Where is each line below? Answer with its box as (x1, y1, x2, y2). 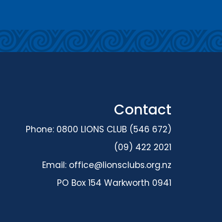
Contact (114, 100, 171, 120)
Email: (42, 159, 69, 171)
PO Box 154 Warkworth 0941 (57, 177, 171, 189)
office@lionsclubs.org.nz (69, 159, 171, 171)
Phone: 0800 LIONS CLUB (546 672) (26, 123, 171, 136)
